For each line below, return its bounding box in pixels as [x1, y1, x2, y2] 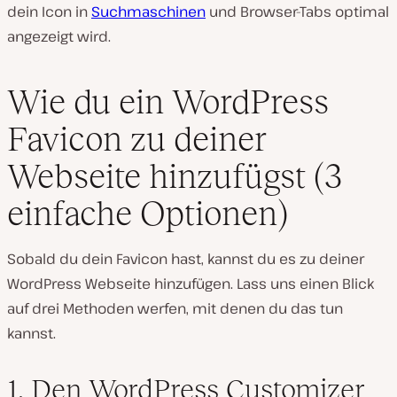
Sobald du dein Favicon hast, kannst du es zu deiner [7, 248, 364, 269]
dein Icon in [7, 2, 91, 22]
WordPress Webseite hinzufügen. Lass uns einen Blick [7, 273, 374, 293]
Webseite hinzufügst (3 [7, 156, 342, 195]
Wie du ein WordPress [7, 82, 329, 121]
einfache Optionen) [7, 193, 288, 232]
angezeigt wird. [7, 27, 111, 47]
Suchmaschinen [91, 2, 206, 22]
